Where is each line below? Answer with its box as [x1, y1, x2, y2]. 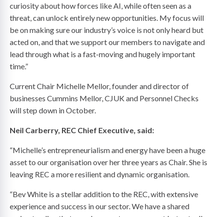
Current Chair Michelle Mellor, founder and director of [10, 81, 189, 91]
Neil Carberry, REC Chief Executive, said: [10, 125, 154, 135]
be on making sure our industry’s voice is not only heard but [10, 25, 203, 35]
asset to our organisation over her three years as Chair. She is [10, 157, 207, 167]
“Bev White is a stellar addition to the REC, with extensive [10, 189, 198, 199]
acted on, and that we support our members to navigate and [10, 37, 205, 47]
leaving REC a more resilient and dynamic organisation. [10, 170, 189, 179]
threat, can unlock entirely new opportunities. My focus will [10, 13, 204, 23]
